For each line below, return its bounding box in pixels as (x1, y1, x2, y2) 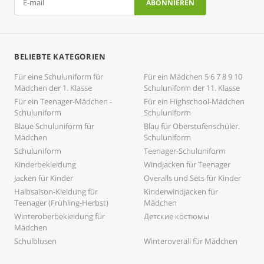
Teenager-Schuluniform (144, 146, 226, 157)
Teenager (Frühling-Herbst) (14, 197, 108, 209)
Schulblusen (14, 236, 57, 247)
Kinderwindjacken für (144, 186, 218, 197)
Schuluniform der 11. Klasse (144, 82, 240, 94)
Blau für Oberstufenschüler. (144, 121, 240, 132)
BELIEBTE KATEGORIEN (14, 51, 106, 62)
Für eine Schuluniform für (14, 71, 103, 82)
